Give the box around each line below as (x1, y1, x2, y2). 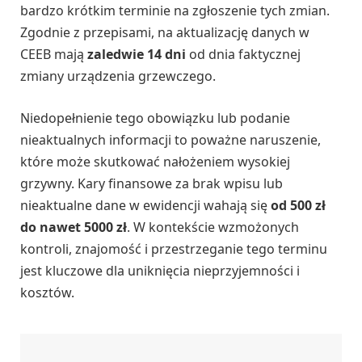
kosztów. (20, 283, 74, 301)
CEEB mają (20, 45, 87, 64)
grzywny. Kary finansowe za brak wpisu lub (20, 174, 283, 192)
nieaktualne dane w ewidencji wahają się (20, 196, 271, 214)
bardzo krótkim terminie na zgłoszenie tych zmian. (20, 2, 330, 20)
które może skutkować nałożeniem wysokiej (20, 152, 290, 170)
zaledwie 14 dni (87, 45, 186, 64)
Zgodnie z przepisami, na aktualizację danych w (20, 23, 309, 42)
